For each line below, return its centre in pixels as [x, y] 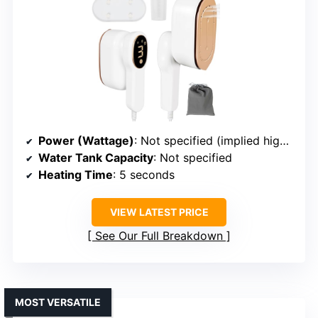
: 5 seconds [144, 175]
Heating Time [76, 175]
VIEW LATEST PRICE [159, 212]
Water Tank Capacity [96, 158]
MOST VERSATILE [58, 302]
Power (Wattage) [86, 141]
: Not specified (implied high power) [207, 141]
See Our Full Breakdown [159, 236]
